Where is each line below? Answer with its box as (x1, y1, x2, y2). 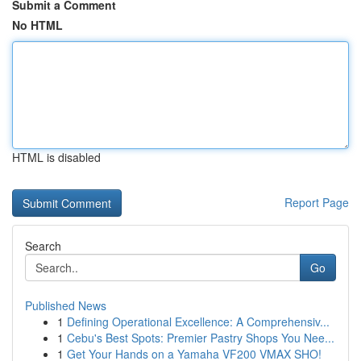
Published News (25, 297, 106, 313)
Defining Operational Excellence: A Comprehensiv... (67, 313, 330, 330)
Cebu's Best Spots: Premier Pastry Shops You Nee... (67, 330, 334, 346)
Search (25, 238, 61, 254)
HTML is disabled (12, 149, 101, 165)
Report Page (284, 194, 349, 210)
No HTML (12, 17, 63, 33)
